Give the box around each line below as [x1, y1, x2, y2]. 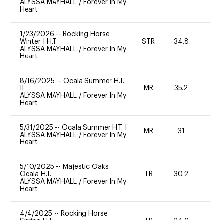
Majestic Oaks [63, 163, 109, 170]
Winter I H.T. [20, 38, 57, 45]
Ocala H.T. [20, 170, 51, 178]
